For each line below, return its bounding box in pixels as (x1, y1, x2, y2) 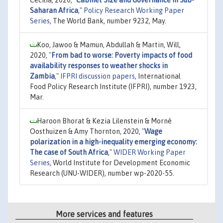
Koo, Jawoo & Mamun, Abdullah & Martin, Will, (37, 40, 181, 49)
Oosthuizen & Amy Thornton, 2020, (30, 127, 142, 135)
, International (135, 72, 181, 80)
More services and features (56, 210, 153, 219)
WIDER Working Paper (113, 148, 186, 156)
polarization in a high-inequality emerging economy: (30, 137, 197, 146)
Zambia (30, 72, 55, 80)
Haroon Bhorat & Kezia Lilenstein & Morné (37, 116, 172, 125)
